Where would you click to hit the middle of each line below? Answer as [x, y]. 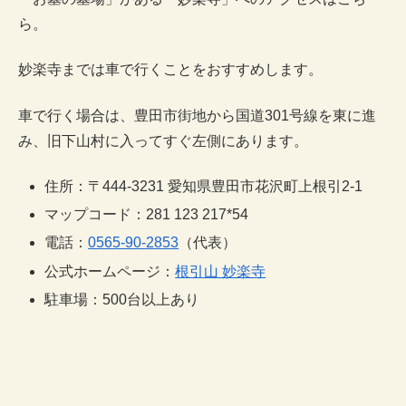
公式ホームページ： [110, 271]
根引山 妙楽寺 [221, 271]
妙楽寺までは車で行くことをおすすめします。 [170, 70]
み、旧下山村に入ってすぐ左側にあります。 [163, 140]
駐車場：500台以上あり [122, 299]
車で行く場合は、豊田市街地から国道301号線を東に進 [197, 115]
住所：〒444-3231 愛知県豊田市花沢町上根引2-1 [204, 187]
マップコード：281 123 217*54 [147, 215]
